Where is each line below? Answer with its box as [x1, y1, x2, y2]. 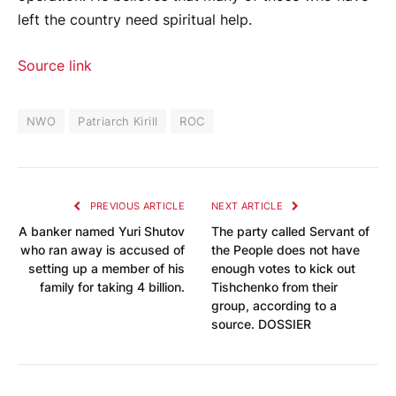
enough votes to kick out [211, 260, 355, 276]
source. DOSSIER [211, 316, 311, 331]
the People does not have [211, 241, 360, 257]
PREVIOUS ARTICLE [87, 199, 185, 212]
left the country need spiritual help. [18, 11, 252, 29]
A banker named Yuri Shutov [19, 223, 185, 239]
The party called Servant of [211, 223, 369, 239]
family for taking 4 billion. [40, 278, 185, 294]
